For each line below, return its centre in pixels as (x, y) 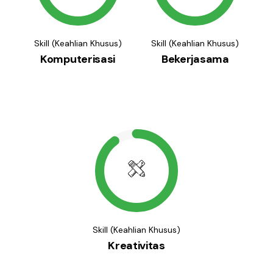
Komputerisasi (78, 59)
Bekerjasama (195, 59)
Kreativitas (136, 245)
